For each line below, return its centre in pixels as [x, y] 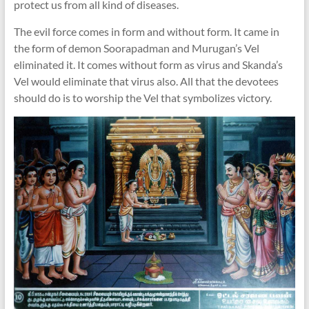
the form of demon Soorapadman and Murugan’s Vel [136, 48]
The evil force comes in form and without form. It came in [146, 31]
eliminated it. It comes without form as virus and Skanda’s [148, 64]
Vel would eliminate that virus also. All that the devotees [146, 81]
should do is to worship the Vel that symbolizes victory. [142, 98]
